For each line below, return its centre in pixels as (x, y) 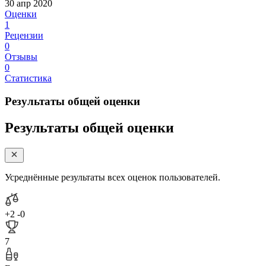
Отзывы (21, 57)
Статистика (28, 78)
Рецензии (24, 36)
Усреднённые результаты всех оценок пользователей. (113, 177)
